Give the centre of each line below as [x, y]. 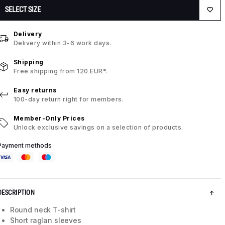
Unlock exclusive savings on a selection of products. [98, 128]
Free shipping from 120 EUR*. [60, 71]
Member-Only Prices [49, 119]
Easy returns [35, 90]
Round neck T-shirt [43, 210]
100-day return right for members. [69, 99]
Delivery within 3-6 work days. [62, 43]
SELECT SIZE [23, 10]
